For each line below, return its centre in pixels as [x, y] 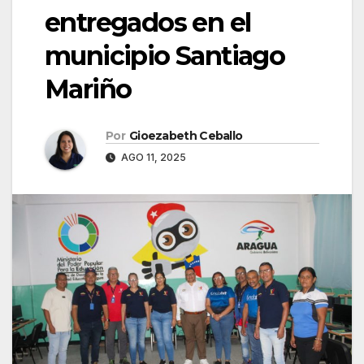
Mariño [88, 89]
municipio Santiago [165, 56]
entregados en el [148, 23]
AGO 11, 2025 [152, 158]
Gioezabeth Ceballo [186, 136]
